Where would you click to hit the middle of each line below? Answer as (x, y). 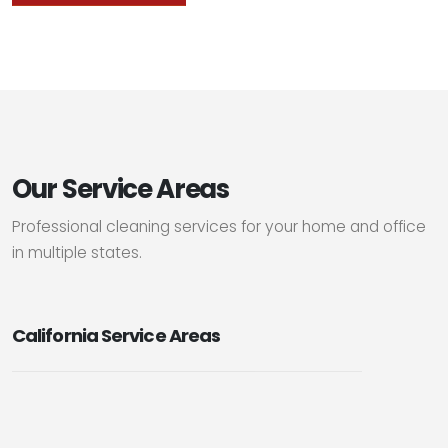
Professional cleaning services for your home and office (219, 226)
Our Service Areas (120, 188)
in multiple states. (77, 252)
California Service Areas (116, 335)
